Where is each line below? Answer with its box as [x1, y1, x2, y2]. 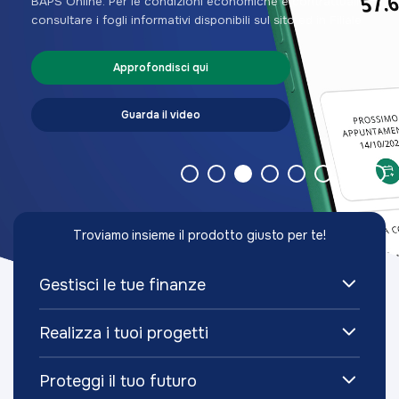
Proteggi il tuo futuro [38, 370, 197, 391]
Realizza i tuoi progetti [38, 322, 208, 343]
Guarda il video [121, 107, 200, 122]
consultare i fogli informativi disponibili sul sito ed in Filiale [31, 12, 362, 28]
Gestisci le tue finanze [38, 274, 206, 295]
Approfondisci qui [113, 60, 208, 75]
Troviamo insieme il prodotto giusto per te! [72, 227, 327, 244]
